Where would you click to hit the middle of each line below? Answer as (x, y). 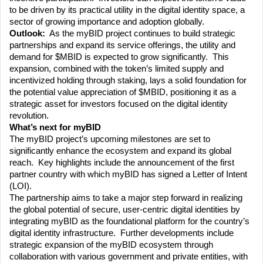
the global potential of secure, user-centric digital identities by (125, 210)
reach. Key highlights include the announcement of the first (122, 163)
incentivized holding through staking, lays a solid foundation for (128, 81)
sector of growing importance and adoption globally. (107, 22)
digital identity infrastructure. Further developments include (122, 233)
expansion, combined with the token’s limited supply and (117, 69)
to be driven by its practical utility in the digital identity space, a (127, 10)
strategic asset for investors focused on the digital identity (119, 104)
